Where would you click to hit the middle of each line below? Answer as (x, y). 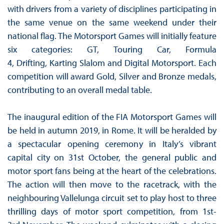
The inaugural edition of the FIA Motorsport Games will (112, 117)
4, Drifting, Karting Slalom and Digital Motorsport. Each (112, 63)
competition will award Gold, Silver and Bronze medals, (112, 76)
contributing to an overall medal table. (79, 90)
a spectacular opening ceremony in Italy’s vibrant (112, 144)
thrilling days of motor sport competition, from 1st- (112, 211)
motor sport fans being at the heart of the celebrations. (112, 171)
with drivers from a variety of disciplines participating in (112, 9)
